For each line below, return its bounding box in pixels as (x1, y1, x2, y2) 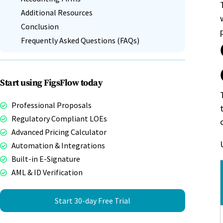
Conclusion (21, 21, 59, 32)
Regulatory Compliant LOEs (11, 113, 107, 124)
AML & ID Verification (11, 167, 83, 178)
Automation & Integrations (11, 140, 105, 151)
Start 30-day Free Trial (55, 196, 130, 206)
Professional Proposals (11, 100, 92, 111)
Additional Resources (21, 7, 93, 18)
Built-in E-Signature (11, 154, 80, 164)
